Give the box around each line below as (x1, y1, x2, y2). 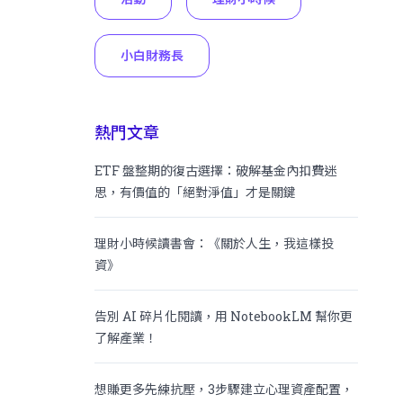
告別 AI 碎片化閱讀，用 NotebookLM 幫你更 (94, 307, 354, 325)
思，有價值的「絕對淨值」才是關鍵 (94, 183, 297, 201)
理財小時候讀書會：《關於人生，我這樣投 (94, 234, 335, 252)
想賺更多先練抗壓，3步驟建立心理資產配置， (94, 380, 354, 398)
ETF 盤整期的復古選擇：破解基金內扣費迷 (94, 161, 337, 179)
